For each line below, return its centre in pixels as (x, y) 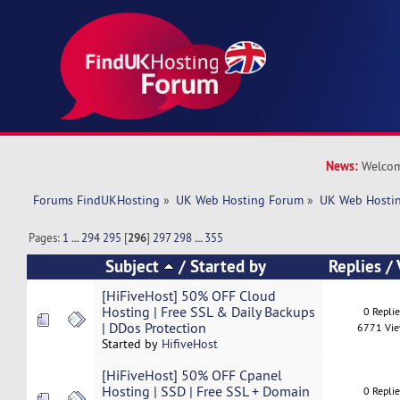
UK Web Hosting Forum (240, 200)
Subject (135, 267)
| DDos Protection (154, 328)
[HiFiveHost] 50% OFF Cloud (188, 296)
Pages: (46, 238)
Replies (354, 267)
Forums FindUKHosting (96, 200)
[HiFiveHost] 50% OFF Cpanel (192, 375)
